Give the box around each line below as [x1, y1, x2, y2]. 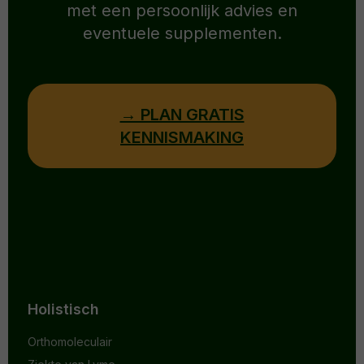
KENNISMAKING [120, 128, 244, 148]
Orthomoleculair [28, 335, 112, 349]
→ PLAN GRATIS [119, 105, 245, 125]
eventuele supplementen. [82, 24, 282, 44]
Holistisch [28, 301, 99, 318]
